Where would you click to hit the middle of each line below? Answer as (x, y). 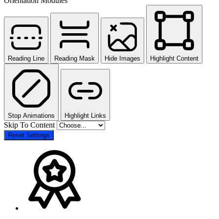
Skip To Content (30, 125)
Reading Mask (75, 58)
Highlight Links (85, 115)
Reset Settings (29, 135)
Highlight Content (174, 58)
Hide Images (122, 58)
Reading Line (26, 58)
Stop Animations (31, 115)
